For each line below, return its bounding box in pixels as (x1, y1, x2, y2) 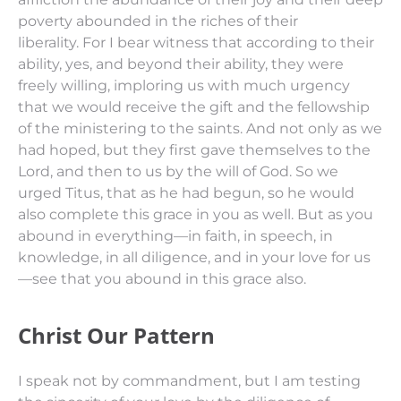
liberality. (18, 34, 82, 51)
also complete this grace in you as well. (18, 206, 297, 223)
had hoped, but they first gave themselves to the (18, 141, 371, 158)
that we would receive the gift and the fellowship (18, 98, 370, 115)
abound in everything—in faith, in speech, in (18, 227, 333, 244)
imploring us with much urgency (114, 77, 350, 94)
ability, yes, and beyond (18, 55, 186, 73)
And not (246, 120, 308, 137)
